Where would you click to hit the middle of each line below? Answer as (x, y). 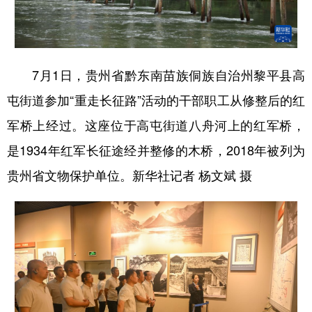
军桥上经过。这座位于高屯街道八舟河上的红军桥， (156, 124)
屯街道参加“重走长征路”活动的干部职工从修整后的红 (156, 99)
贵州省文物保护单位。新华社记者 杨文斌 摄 (130, 174)
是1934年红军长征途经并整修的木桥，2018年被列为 (156, 149)
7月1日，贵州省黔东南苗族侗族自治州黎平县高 (156, 74)
